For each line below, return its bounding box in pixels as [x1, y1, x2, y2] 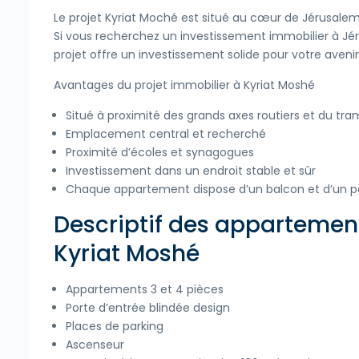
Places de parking [66, 318, 163, 335]
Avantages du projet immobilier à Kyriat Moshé [54, 77, 315, 94]
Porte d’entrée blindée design [66, 300, 230, 317]
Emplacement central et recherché [66, 126, 266, 143]
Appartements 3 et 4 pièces [66, 281, 224, 298]
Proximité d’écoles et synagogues [66, 144, 254, 161]
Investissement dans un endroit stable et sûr [66, 163, 316, 179]
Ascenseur [66, 337, 124, 353]
